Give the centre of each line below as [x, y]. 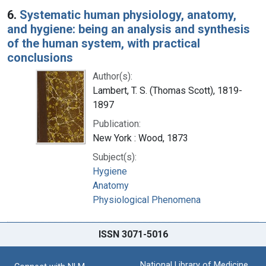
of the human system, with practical [104, 43]
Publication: [117, 123]
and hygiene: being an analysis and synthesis [129, 29]
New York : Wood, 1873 [140, 138]
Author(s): [113, 76]
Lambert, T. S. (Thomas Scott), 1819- [167, 90]
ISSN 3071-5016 [133, 234]
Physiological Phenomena [147, 199]
